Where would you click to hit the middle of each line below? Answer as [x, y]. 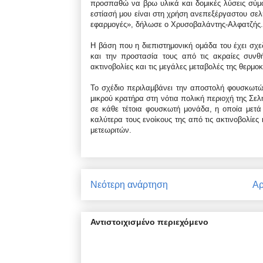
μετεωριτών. [111, 130]
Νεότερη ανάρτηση [129, 184]
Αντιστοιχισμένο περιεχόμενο [149, 222]
